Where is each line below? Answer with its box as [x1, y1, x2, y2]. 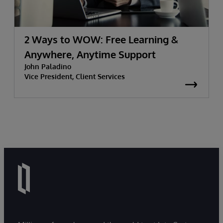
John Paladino [24, 62, 71, 71]
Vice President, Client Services [24, 72, 125, 81]
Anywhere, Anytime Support [24, 48, 156, 61]
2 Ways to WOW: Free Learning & [24, 33, 178, 46]
